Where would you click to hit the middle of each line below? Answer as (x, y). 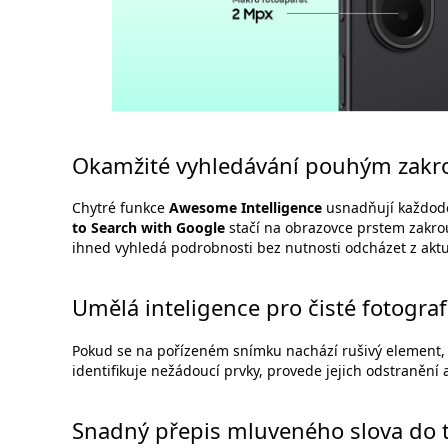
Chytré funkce (120, 208)
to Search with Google (148, 228)
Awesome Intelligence (245, 208)
